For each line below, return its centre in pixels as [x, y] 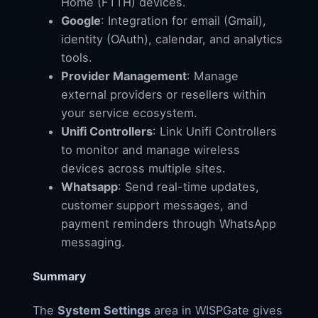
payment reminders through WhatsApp [169, 223]
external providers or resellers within [164, 94]
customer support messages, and [154, 205]
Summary [59, 276]
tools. [77, 57]
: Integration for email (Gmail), [183, 20]
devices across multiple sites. [143, 168]
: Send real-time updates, [188, 186]
